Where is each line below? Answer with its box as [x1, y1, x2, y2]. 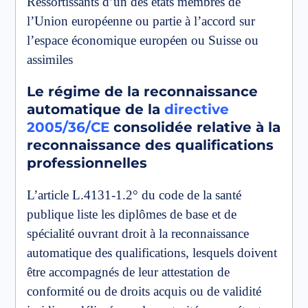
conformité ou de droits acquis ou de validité [27, 283, 261, 298]
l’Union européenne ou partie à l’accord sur [27, 13, 255, 28]
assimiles [27, 52, 73, 67]
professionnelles [27, 154, 147, 171]
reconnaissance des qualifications [27, 136, 274, 153]
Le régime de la [27, 82, 144, 100]
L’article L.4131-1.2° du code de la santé [27, 187, 241, 202]
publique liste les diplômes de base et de [27, 206, 236, 221]
